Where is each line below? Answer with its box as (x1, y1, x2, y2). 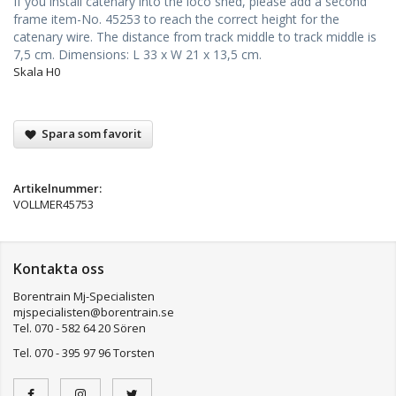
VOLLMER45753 (13, 195, 94, 212)
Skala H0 (13, 63, 60, 80)
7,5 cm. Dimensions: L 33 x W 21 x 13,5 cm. (13, 45, 262, 63)
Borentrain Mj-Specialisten (13, 287, 155, 304)
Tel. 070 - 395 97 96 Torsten (13, 344, 155, 361)
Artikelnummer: (13, 179, 102, 196)
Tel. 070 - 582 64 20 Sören (13, 319, 146, 336)
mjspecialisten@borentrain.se (13, 303, 198, 320)
